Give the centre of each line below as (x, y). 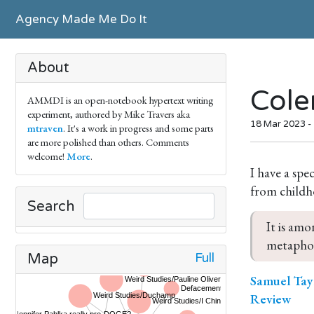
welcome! (47, 156)
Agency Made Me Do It (81, 19)
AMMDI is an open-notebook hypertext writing (121, 100)
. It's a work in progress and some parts (138, 128)
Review (271, 299)
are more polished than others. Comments (108, 142)
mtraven (45, 128)
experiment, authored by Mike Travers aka (109, 114)
